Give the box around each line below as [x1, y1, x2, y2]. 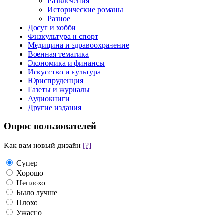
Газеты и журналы [28, 85, 90, 94]
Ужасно [14, 208, 42, 217]
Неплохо [14, 179, 45, 187]
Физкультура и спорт [28, 32, 98, 40]
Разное [47, 14, 70, 23]
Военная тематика [28, 49, 89, 58]
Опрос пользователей [4, 121, 96, 132]
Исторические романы [47, 5, 123, 14]
